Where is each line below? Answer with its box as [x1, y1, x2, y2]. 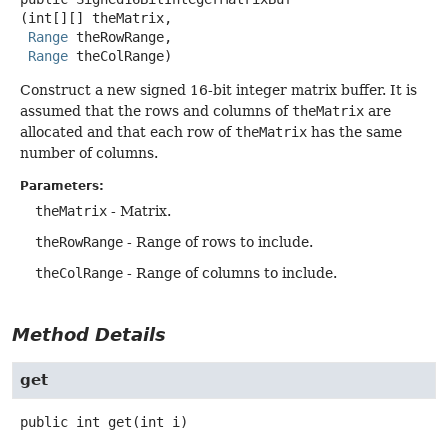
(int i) [132, 414, 188, 431]
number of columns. [20, 144, 158, 161]
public [20, 414, 68, 431]
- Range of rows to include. [123, 234, 313, 251]
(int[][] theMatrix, [20, 9, 172, 26]
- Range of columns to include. [123, 265, 337, 282]
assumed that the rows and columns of [20, 102, 292, 119]
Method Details [12, 324, 166, 346]
